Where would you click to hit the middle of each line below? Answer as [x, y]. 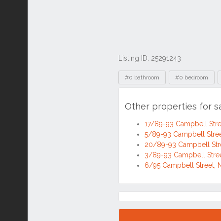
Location [141, 201]
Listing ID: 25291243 [150, 58]
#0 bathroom [142, 77]
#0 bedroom [192, 77]
